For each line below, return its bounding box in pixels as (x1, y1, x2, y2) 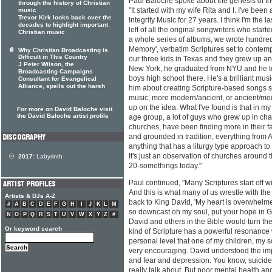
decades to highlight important (18, 21, 108, 29)
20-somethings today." (129, 161, 202, 171)
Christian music (18, 29, 65, 36)
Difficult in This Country (18, 53, 87, 61)
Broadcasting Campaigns (18, 68, 93, 75)
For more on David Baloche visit (17, 106, 112, 112)
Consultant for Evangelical (18, 75, 97, 83)
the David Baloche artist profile (17, 112, 109, 119)
